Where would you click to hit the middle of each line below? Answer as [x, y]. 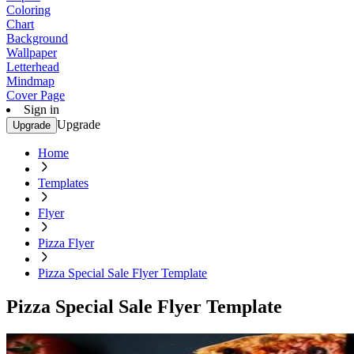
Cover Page [36, 95]
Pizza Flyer [66, 243]
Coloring [28, 10]
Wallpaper [32, 53]
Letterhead [33, 67]
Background [37, 38]
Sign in [41, 109]
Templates [63, 183]
